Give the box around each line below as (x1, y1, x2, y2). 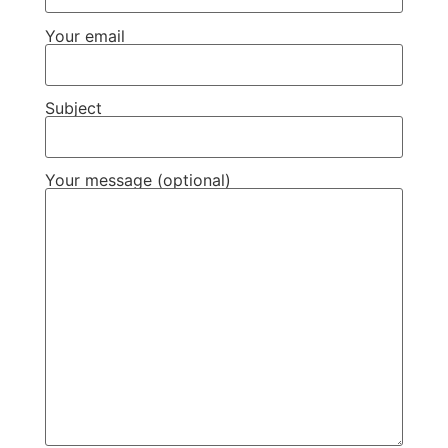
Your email (44, 25, 125, 46)
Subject (44, 97, 102, 118)
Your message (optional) (44, 170, 231, 191)
